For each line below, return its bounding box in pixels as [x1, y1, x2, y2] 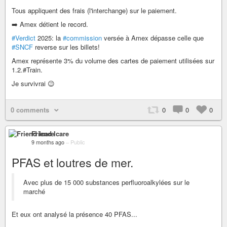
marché [23, 186, 45, 196]
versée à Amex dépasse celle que [102, 32, 204, 43]
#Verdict [12, 32, 35, 43]
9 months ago [31, 138, 64, 146]
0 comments [11, 104, 49, 115]
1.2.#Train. [12, 64, 43, 74]
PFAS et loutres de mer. [12, 154, 133, 171]
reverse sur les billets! [33, 42, 100, 52]
